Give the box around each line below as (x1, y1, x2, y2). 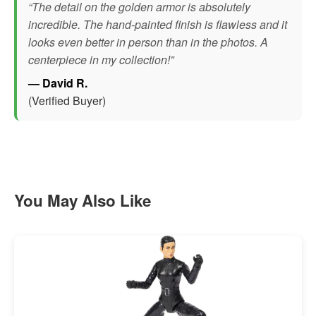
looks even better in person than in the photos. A (28, 34, 268, 51)
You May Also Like (14, 189, 151, 212)
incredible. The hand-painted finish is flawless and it (28, 16, 287, 33)
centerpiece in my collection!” (28, 51, 174, 68)
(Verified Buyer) (28, 92, 106, 109)
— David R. (28, 75, 87, 92)
